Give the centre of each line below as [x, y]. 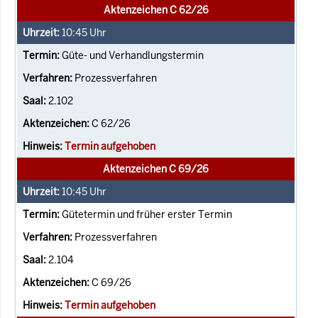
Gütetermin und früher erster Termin [147, 214]
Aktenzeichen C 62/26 [156, 10]
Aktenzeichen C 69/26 [156, 169]
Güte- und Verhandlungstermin [133, 55]
